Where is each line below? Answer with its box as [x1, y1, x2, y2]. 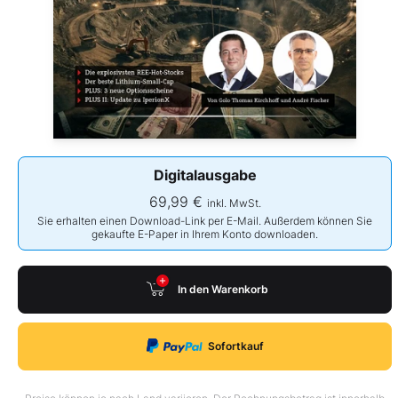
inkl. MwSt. [206, 195, 261, 210]
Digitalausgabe [153, 165, 257, 184]
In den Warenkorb [177, 283, 268, 297]
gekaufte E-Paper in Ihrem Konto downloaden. [92, 227, 319, 241]
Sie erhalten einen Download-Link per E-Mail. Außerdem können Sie [37, 213, 373, 227]
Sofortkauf [207, 339, 264, 354]
